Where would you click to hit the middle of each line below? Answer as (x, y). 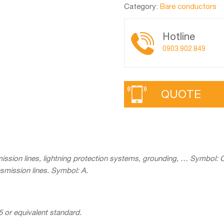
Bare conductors (188, 6)
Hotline (178, 36)
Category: (142, 6)
